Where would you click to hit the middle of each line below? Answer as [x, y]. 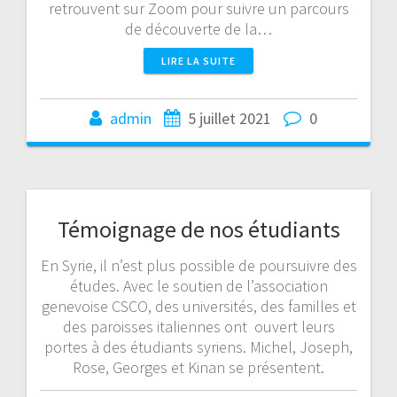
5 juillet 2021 [229, 118]
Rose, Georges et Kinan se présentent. [198, 367]
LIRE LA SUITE [198, 60]
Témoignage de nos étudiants [198, 229]
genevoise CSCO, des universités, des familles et [198, 306]
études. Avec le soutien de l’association [198, 285]
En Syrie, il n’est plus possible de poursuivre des [198, 265]
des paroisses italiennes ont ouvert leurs [198, 326]
